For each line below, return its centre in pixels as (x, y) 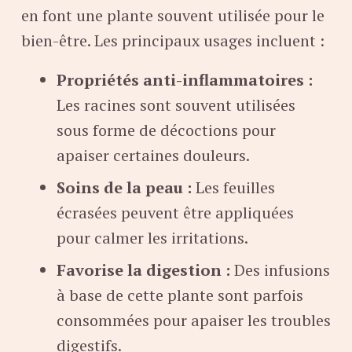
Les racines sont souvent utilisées (176, 105)
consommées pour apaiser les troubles (194, 321)
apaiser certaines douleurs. (153, 156)
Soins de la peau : (124, 188)
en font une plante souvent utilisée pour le (173, 16)
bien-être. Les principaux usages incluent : (173, 41)
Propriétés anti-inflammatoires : (185, 80)
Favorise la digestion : (143, 270)
